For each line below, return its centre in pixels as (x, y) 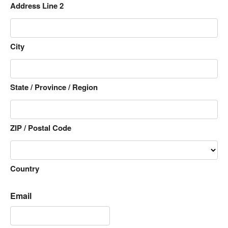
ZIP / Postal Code (41, 128)
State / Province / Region (54, 87)
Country (25, 168)
